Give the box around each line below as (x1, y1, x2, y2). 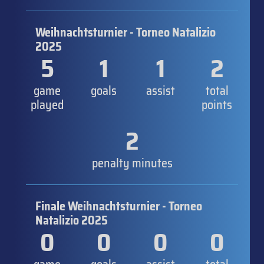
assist (146, 81, 175, 100)
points (202, 95, 232, 114)
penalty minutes (91, 153, 173, 173)
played (31, 95, 64, 114)
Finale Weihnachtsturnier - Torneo (35, 196, 202, 216)
